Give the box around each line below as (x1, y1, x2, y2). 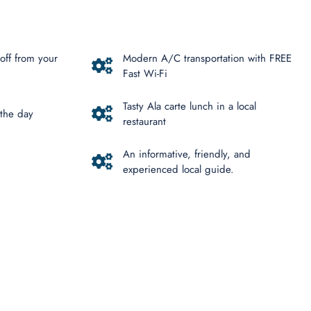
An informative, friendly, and (122, 146, 251, 162)
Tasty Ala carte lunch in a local (122, 99, 256, 114)
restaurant (122, 114, 166, 129)
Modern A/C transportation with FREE (122, 51, 292, 66)
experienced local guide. (122, 162, 234, 177)
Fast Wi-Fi (122, 66, 167, 81)
